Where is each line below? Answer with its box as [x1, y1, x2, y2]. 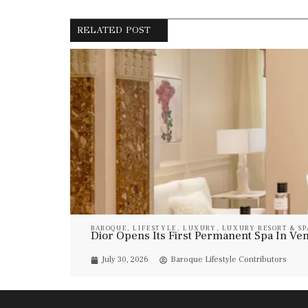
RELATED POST [77, 25, 151, 36]
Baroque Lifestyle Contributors [170, 254, 287, 265]
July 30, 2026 [102, 254, 148, 265]
